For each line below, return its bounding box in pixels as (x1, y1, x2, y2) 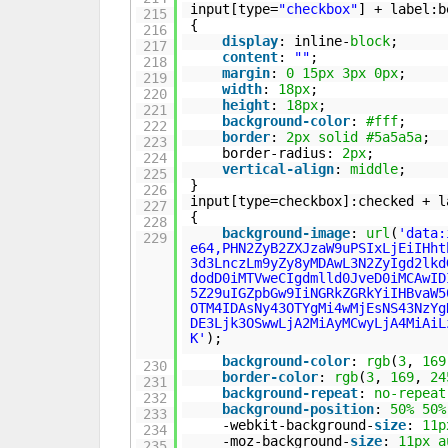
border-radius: (222, 145, 343, 161)
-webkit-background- (222, 417, 375, 433)
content (222, 49, 279, 65)
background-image (222, 225, 351, 241)
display (222, 33, 279, 49)
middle (350, 161, 399, 177)
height (222, 97, 271, 113)
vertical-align (222, 161, 335, 177)
